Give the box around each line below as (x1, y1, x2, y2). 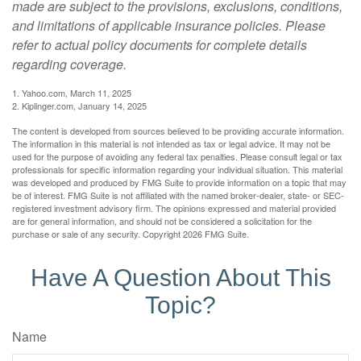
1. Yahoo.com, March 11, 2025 (12, 85, 131, 99)
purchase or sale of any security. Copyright (12, 226, 183, 240)
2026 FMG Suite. (183, 226, 249, 240)
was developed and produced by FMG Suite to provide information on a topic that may (12, 175, 346, 189)
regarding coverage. (12, 54, 127, 73)
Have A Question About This (30, 263, 331, 291)
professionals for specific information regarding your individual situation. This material (12, 162, 342, 176)
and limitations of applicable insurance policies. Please (12, 15, 326, 35)
